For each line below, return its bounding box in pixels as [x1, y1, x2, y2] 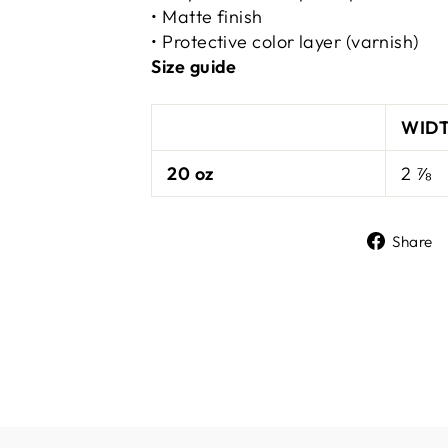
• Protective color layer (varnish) [151, 29, 420, 53]
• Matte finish [151, 4, 263, 28]
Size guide [151, 54, 237, 78]
